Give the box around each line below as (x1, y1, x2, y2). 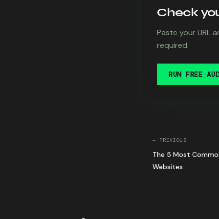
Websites (153, 162, 183, 171)
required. (157, 40, 189, 50)
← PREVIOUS (153, 137, 187, 143)
